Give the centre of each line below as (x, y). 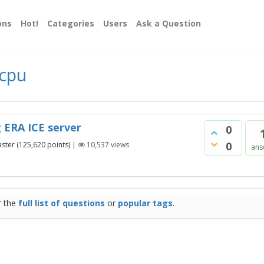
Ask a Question (169, 23)
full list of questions (61, 203)
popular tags (145, 203)
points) (58, 144)
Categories (71, 23)
